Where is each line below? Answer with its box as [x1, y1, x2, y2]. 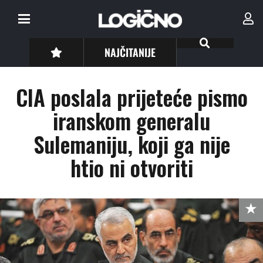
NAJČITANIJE [104, 44, 156, 60]
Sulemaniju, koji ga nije [33, 128, 230, 160]
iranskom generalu [53, 104, 210, 137]
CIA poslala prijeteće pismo [15, 81, 248, 113]
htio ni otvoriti [70, 151, 193, 184]
